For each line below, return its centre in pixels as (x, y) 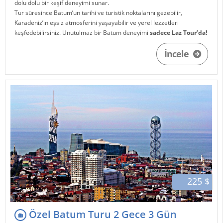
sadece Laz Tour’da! (179, 32)
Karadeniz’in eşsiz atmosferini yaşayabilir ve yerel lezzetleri (97, 22)
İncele (177, 54)
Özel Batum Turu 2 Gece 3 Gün (102, 214)
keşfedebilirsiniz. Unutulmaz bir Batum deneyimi (82, 32)
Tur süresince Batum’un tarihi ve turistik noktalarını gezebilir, (99, 12)
